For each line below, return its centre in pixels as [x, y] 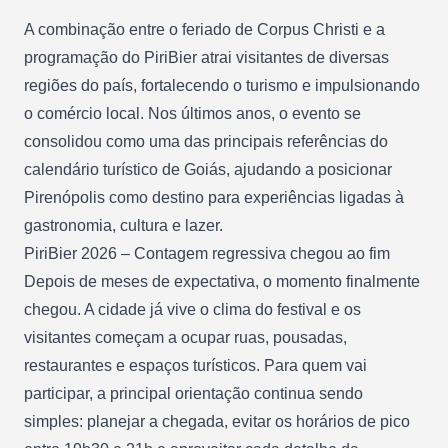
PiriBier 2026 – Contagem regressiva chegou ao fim [207, 253]
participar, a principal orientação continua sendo [193, 393]
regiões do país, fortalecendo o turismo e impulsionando [222, 85]
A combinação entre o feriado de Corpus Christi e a [204, 29]
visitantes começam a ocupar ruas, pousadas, [185, 337]
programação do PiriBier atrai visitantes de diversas [206, 57]
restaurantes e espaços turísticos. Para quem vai [195, 365]
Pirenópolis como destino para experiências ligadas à [214, 197]
